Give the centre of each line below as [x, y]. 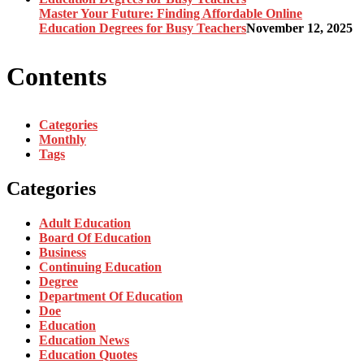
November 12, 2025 [299, 28]
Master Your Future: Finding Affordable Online [171, 13]
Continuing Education [100, 266]
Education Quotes [88, 354]
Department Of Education [111, 296]
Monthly [63, 139]
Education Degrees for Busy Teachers [143, 28]
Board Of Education [95, 237]
